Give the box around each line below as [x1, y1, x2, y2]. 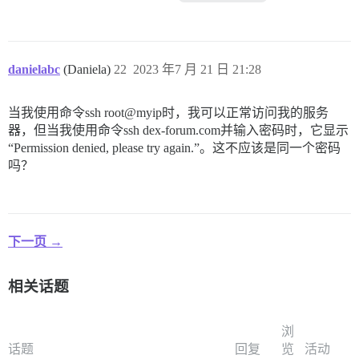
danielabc [8, 62, 60, 76]
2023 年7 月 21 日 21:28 [133, 62, 261, 76]
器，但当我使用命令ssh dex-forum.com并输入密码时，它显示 [8, 123, 349, 137]
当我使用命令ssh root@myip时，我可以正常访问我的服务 [8, 105, 329, 119]
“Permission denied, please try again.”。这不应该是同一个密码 [8, 140, 341, 155]
